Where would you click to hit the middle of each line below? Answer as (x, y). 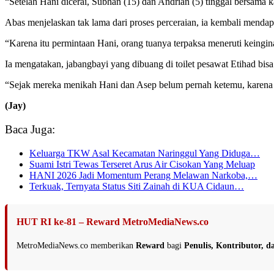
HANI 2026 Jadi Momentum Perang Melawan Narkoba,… (143, 175)
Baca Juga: (30, 130)
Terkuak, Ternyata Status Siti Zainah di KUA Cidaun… (137, 186)
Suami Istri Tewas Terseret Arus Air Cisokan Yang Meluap (142, 164)
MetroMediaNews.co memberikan (76, 245)
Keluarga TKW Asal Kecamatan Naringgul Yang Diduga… (145, 153)
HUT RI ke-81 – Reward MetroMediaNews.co (113, 221)
